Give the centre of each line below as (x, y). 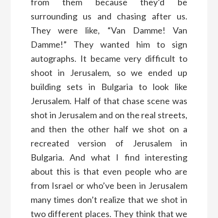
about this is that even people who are (109, 171)
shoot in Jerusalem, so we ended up (109, 72)
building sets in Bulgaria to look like (109, 86)
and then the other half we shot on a (109, 129)
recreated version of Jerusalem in (109, 143)
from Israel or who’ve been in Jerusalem (109, 185)
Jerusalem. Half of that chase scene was (109, 100)
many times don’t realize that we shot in (109, 199)
